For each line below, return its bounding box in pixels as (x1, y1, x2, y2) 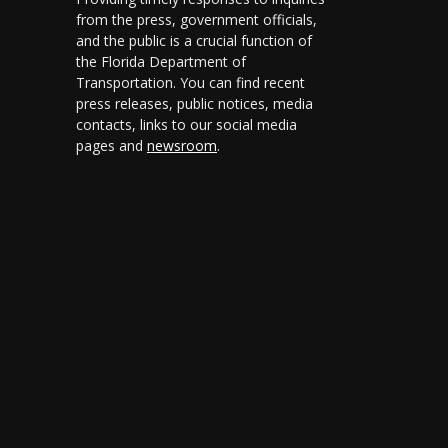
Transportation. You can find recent (76, 73, 305, 92)
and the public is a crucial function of (76, 31, 312, 50)
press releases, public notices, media (76, 94, 313, 113)
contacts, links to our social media (76, 115, 297, 134)
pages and (76, 136, 147, 155)
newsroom (147, 136, 217, 155)
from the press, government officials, (76, 10, 317, 29)
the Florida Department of (76, 52, 246, 71)
